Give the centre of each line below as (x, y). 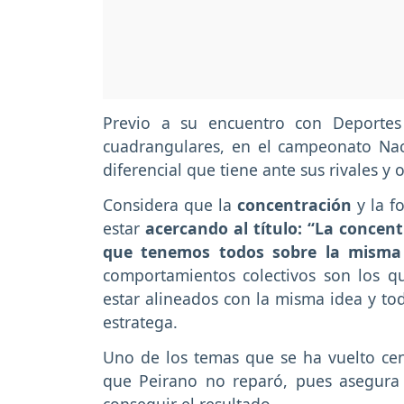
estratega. (142, 321)
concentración (295, 204)
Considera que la (170, 204)
